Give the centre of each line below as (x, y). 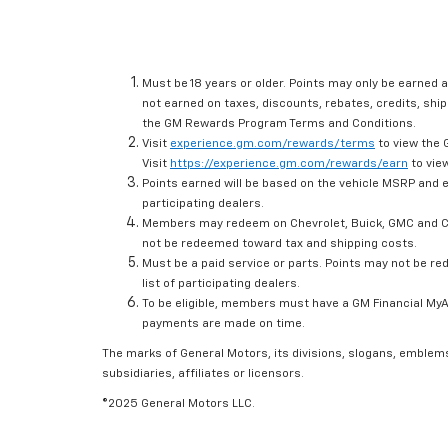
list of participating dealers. (221, 284)
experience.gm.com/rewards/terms (272, 144)
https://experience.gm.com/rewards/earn (289, 164)
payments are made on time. (223, 324)
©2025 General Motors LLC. (178, 404)
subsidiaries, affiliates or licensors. (203, 374)
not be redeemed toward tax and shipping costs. (279, 244)
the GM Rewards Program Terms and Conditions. (279, 124)
